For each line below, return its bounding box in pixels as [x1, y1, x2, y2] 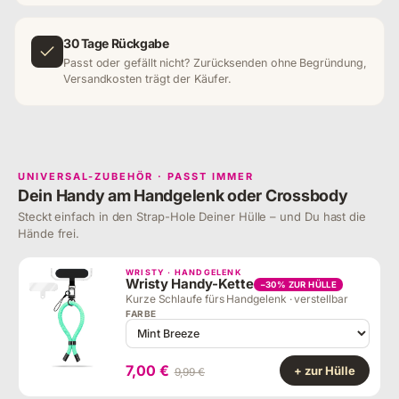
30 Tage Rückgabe [63, 36, 169, 51]
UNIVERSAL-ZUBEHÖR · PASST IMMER [18, 170, 254, 183]
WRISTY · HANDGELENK [126, 267, 241, 277]
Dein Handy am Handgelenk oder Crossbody [18, 186, 348, 205]
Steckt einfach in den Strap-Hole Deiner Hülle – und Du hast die [18, 209, 366, 224]
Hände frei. [18, 226, 80, 240]
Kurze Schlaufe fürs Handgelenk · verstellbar [126, 292, 348, 305]
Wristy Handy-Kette [126, 275, 254, 292]
